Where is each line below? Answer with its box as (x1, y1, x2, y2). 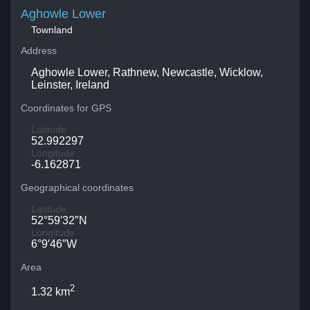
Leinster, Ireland (31, 79, 109, 91)
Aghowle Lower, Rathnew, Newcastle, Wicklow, (31, 66, 263, 78)
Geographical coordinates (21, 182, 134, 193)
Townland (31, 24, 73, 35)
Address (21, 45, 57, 56)
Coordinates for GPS (21, 102, 111, 113)
